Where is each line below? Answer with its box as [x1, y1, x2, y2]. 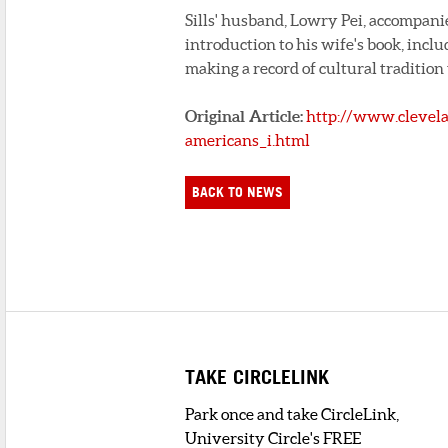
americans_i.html [185, 130, 310, 149]
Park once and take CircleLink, [185, 404, 399, 423]
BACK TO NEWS [192, 183, 283, 202]
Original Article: [185, 106, 303, 125]
